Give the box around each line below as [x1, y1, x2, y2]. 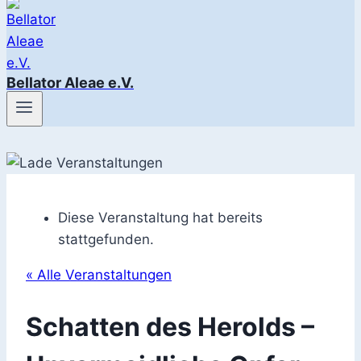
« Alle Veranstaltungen [26, 267, 172, 284]
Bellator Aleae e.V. [6, 74, 134, 92]
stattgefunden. [58, 231, 154, 248]
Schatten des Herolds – [26, 310, 314, 342]
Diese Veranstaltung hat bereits [58, 210, 263, 226]
